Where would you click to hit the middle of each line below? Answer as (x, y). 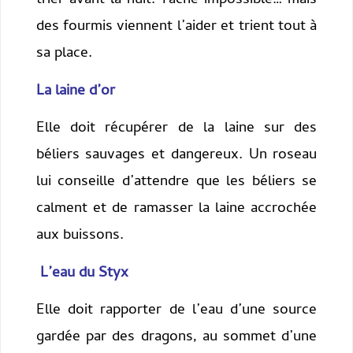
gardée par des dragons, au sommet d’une (176, 338)
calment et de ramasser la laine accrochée (176, 210)
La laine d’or (75, 91)
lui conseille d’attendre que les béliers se (176, 183)
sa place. (64, 54)
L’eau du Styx (84, 273)
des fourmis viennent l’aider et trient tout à (176, 28)
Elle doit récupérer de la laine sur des (176, 129)
